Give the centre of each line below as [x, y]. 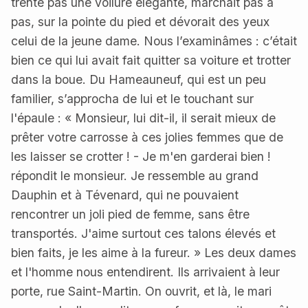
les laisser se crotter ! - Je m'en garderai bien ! [141, 156]
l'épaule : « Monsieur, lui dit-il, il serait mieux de [143, 118]
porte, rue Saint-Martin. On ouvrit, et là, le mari [141, 291]
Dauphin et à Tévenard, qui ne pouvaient [125, 195]
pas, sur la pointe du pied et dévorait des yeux [140, 22]
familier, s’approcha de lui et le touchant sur [132, 99]
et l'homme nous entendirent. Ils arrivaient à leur [145, 272]
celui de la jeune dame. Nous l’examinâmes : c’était [154, 41]
